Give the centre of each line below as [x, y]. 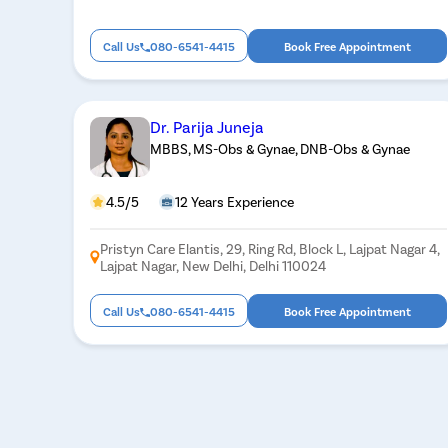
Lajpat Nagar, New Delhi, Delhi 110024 [213, 265]
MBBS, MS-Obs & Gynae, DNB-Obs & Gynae [280, 148]
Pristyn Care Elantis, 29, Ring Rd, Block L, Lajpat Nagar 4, [270, 248]
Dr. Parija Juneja [207, 126]
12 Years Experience [235, 201]
